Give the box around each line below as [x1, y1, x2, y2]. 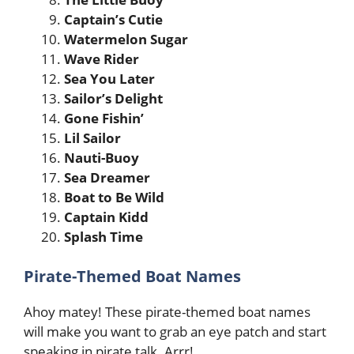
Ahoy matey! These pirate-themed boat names [24, 302, 311, 321]
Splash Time [64, 228, 143, 246]
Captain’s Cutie [64, 10, 163, 28]
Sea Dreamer [64, 168, 150, 186]
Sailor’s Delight [64, 89, 163, 107]
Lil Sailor [64, 129, 121, 147]
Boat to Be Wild [64, 188, 164, 206]
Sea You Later [64, 70, 155, 88]
